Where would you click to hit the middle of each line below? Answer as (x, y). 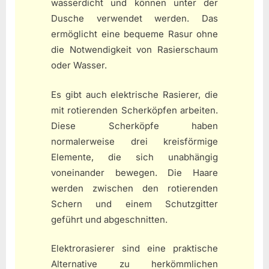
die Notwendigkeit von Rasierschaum (134, 50)
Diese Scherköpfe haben (134, 125)
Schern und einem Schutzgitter (134, 204)
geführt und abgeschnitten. (109, 219)
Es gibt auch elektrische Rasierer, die (134, 94)
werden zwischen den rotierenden (134, 188)
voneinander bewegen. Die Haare (134, 172)
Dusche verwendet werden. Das (134, 19)
